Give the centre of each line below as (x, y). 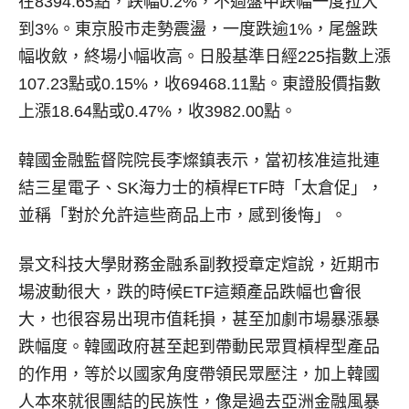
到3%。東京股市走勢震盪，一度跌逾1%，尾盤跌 (198, 29)
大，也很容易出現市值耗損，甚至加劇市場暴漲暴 (199, 320)
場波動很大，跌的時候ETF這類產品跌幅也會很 (190, 292)
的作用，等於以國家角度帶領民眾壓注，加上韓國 (199, 374)
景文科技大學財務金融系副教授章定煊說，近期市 (199, 265)
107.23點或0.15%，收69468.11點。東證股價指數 (199, 84)
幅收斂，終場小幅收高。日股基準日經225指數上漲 (204, 57)
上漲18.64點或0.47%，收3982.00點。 (157, 111)
